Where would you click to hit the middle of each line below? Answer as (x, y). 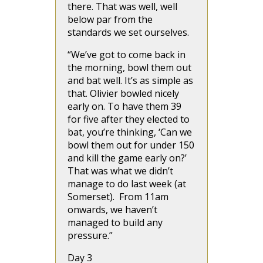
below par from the (110, 19)
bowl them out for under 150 (131, 145)
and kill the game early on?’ (127, 158)
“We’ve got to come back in (127, 55)
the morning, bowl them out (129, 68)
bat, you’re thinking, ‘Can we (130, 132)
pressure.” (90, 235)
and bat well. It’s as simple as (130, 80)
